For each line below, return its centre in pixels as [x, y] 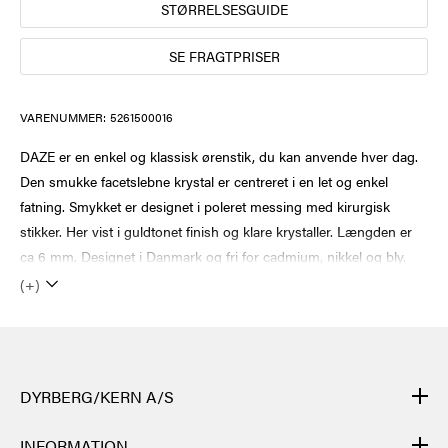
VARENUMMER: [63, 116]
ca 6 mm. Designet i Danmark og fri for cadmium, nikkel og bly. [213, 255]
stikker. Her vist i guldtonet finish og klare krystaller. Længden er [216, 230]
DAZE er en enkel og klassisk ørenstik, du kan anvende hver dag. [219, 155]
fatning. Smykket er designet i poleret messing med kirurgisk [205, 205]
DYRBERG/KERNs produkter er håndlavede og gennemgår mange [223, 432]
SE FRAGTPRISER [224, 55]
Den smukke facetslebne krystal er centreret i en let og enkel [204, 180]
